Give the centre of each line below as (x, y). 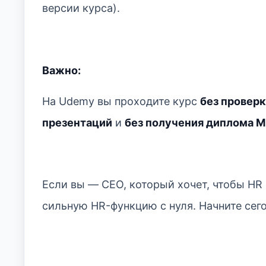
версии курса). (81, 8)
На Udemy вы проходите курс (121, 101)
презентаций (77, 122)
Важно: (61, 70)
